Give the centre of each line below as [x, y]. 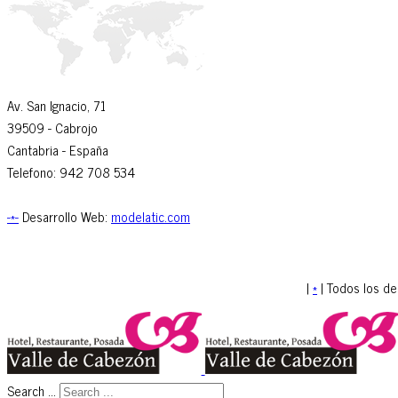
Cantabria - [36, 149]
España [89, 149]
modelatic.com [151, 216]
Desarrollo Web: [65, 216]
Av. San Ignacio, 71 [56, 105]
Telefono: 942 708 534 [71, 171]
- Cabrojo [71, 127]
